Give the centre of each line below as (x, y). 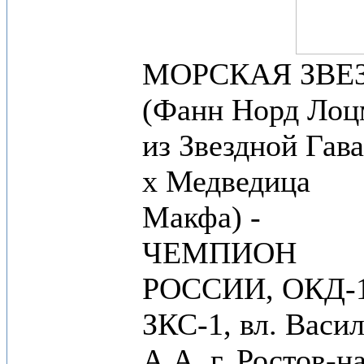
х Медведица (226, 181)
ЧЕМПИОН (219, 253)
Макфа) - (201, 217)
